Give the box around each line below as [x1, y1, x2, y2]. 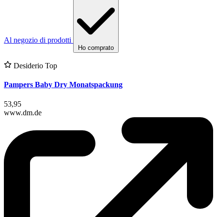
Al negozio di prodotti [4, 35, 71, 44]
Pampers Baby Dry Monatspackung [4, 80, 123, 89]
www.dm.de [4, 108, 42, 117]
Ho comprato [78, 44, 114, 51]
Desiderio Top [12, 61, 57, 70]
